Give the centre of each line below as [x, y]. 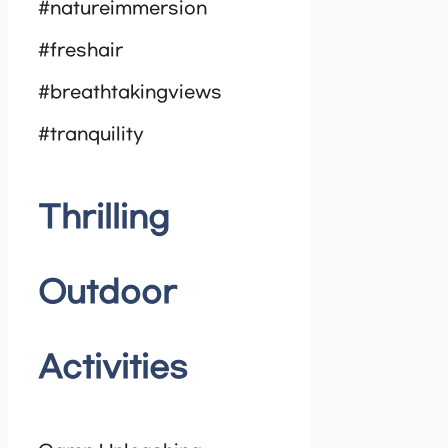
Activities [113, 369]
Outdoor [107, 294]
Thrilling [104, 219]
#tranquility [91, 135]
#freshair [80, 51]
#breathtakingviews [130, 93]
